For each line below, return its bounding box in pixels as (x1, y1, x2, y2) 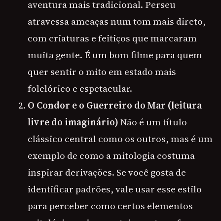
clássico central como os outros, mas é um (28, 132, 213, 146)
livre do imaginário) (28, 115, 118, 129)
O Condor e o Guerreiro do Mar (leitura (28, 99, 202, 112)
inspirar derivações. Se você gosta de (28, 166, 186, 179)
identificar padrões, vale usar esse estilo (28, 183, 202, 196)
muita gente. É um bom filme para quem (28, 48, 202, 62)
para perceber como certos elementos (28, 199, 193, 213)
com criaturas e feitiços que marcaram (28, 32, 197, 45)
